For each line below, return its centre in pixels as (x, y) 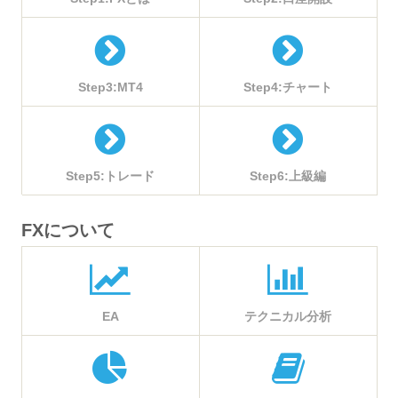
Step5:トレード (110, 175)
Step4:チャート (288, 87)
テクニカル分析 (288, 317)
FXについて (68, 231)
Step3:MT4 (110, 87)
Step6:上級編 (288, 175)
